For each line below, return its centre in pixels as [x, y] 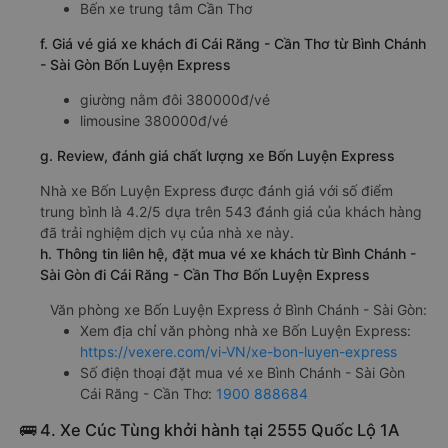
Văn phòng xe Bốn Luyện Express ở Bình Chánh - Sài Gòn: [238, 310]
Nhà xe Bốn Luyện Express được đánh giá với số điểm [216, 191]
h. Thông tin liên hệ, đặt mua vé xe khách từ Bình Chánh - [228, 254]
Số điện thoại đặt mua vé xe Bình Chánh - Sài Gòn [242, 373]
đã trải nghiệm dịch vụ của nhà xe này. [167, 233]
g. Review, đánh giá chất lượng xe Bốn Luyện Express [217, 156]
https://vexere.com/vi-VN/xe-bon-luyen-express [238, 352]
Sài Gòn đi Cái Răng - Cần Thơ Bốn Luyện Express [205, 275]
